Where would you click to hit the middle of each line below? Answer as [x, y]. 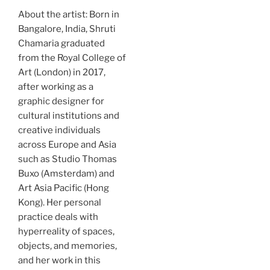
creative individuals [59, 130]
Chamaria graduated [61, 43]
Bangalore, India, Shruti [67, 29]
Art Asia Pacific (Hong [64, 188]
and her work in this [59, 260]
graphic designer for [61, 101]
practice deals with [58, 217]
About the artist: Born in [69, 14]
